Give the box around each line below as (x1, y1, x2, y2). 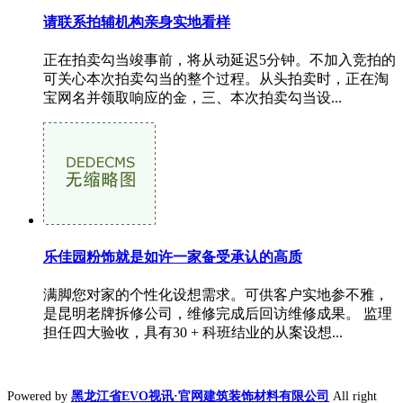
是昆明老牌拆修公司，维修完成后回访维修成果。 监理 (43, 306, 392, 321)
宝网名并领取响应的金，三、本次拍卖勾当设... (43, 90, 342, 106)
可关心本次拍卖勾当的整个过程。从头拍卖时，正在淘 (43, 71, 389, 87)
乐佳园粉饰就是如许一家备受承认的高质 (43, 248, 302, 264)
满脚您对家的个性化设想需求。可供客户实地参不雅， (43, 287, 389, 302)
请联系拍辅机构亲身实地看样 (43, 14, 230, 31)
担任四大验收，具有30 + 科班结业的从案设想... (43, 325, 343, 340)
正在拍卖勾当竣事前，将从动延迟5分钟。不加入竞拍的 (43, 52, 396, 68)
